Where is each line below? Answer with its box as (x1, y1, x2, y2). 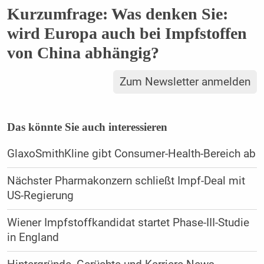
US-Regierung (6, 189, 74, 203)
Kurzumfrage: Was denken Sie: (6, 4, 228, 23)
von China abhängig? (6, 43, 159, 62)
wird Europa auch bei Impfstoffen (6, 24, 247, 42)
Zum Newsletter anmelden (120, 75, 251, 89)
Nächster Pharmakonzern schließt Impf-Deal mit (6, 174, 245, 188)
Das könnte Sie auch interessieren (6, 121, 167, 134)
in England (6, 231, 59, 245)
